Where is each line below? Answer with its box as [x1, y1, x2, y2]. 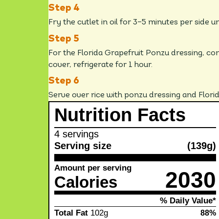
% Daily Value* [160, 196, 217, 205]
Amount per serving [54, 163, 132, 173]
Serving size [54, 140, 112, 152]
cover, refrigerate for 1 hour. [48, 61, 153, 69]
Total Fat [54, 208, 88, 218]
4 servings [54, 129, 99, 140]
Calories [54, 173, 118, 192]
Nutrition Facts [54, 104, 186, 126]
